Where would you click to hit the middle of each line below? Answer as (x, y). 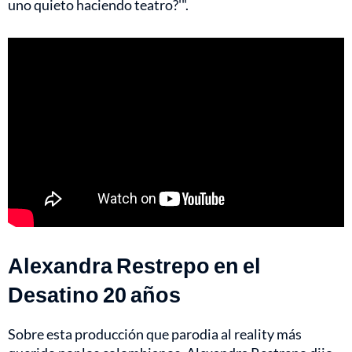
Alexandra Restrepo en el (134, 265)
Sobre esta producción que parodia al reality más (155, 334)
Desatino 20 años (94, 294)
